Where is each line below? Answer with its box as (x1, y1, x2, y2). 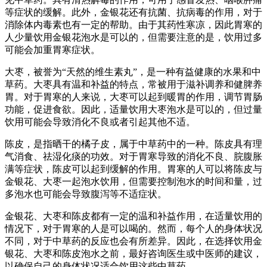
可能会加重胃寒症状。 (5, 44, 100, 55)
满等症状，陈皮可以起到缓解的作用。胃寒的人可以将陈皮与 (5, 163, 262, 174)
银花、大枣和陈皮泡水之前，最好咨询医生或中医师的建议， (5, 248, 262, 259)
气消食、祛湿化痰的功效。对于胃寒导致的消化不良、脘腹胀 (5, 151, 262, 162)
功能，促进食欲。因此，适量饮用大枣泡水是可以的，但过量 (5, 104, 262, 114)
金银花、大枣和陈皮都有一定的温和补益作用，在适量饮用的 (5, 210, 262, 221)
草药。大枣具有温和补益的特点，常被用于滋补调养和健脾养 (5, 79, 262, 89)
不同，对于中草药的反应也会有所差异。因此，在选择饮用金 (5, 235, 262, 246)
